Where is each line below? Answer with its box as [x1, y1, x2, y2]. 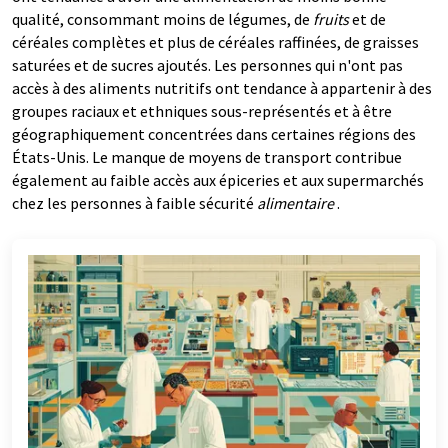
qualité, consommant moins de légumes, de [12, 9, 313, 30]
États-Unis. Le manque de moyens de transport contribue [12, 147, 402, 168]
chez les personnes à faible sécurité [12, 193, 254, 214]
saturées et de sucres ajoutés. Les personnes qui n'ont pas [12, 55, 403, 76]
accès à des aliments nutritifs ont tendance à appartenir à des [12, 78, 432, 99]
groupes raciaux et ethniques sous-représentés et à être [12, 101, 392, 122]
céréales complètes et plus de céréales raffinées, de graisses [12, 32, 419, 53]
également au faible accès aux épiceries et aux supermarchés [12, 170, 424, 191]
